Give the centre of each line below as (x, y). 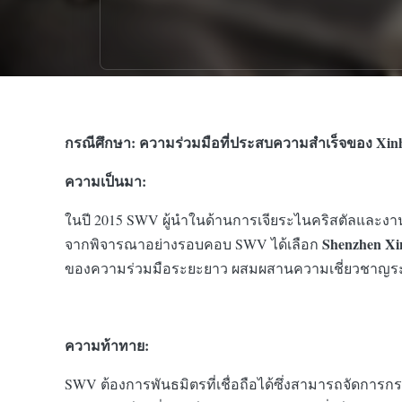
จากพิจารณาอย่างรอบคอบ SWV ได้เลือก (193, 243)
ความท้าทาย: (107, 345)
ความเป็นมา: (105, 180)
